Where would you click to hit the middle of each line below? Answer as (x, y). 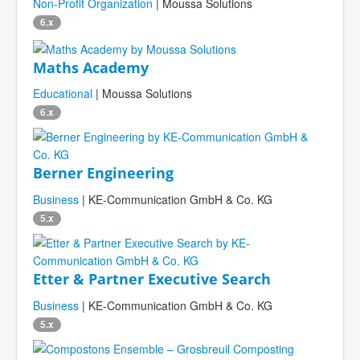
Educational (63, 94)
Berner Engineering (103, 173)
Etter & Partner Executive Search (152, 279)
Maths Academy (91, 67)
